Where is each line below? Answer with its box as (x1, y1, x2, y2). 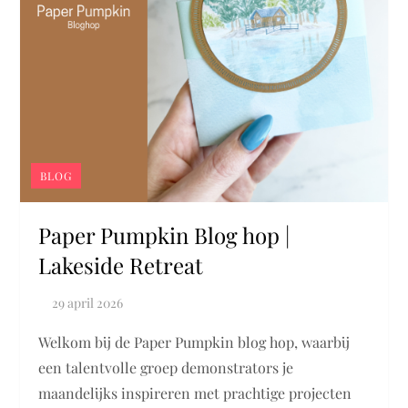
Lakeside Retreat (38, 250, 204, 280)
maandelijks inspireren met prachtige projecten (38, 383, 352, 403)
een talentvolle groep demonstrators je (38, 358, 294, 378)
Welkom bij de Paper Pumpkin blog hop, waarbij (38, 332, 351, 352)
